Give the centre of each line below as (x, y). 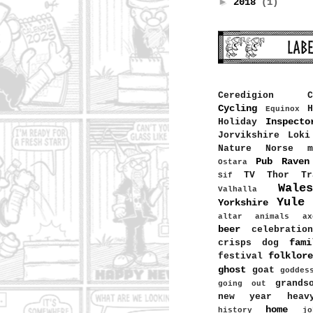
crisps (235, 243)
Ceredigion (246, 96)
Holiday (238, 123)
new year (245, 297)
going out (242, 284)
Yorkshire (243, 203)
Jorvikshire (249, 136)
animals (272, 217)
